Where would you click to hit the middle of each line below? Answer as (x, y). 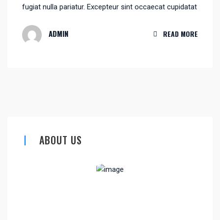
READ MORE (180, 34)
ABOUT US (61, 140)
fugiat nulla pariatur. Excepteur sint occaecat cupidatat (110, 7)
